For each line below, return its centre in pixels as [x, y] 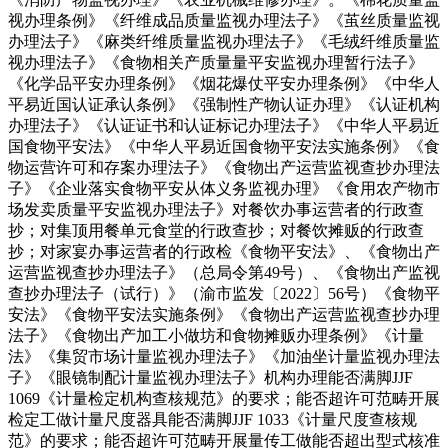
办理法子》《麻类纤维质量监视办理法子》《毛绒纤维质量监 [224, 41]
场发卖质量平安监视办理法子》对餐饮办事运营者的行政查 [216, 209]
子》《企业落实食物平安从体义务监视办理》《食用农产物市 [224, 188]
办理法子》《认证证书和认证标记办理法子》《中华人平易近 [224, 125]
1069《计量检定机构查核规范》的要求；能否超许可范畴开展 [224, 398]
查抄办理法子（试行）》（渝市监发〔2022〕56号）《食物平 [224, 293]
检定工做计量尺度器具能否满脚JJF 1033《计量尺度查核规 [212, 419]
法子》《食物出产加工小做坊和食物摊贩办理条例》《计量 [216, 335]
